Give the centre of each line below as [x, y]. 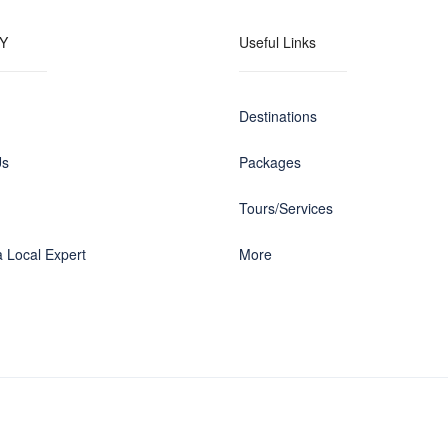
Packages [270, 162]
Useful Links [277, 42]
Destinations [278, 116]
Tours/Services [286, 208]
